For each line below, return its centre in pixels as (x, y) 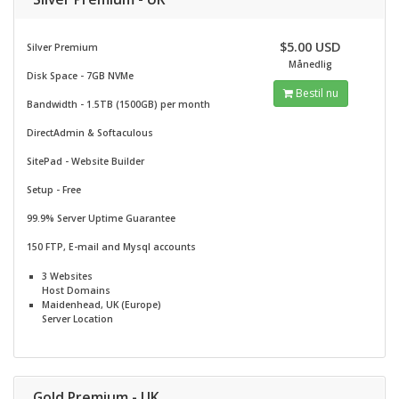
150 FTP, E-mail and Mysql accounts (111, 246)
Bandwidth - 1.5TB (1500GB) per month (118, 104)
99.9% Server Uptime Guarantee (101, 218)
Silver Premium (62, 47)
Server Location (77, 318)
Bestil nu (315, 93)
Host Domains (76, 290)
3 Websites (67, 276)
